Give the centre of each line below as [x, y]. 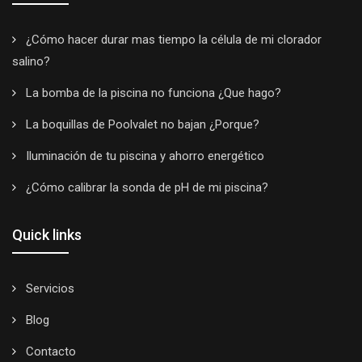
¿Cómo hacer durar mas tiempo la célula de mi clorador [172, 39]
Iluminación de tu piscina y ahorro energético [143, 156]
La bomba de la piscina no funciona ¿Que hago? [152, 93]
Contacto [49, 351]
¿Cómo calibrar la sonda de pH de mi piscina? [145, 187]
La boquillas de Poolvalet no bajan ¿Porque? [141, 124]
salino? [31, 61]
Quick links [47, 234]
